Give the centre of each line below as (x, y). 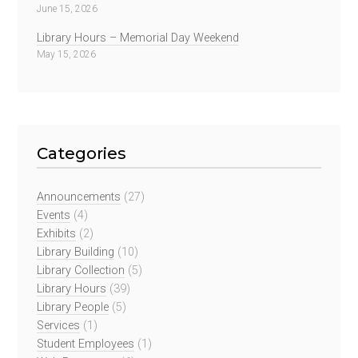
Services (59, 325)
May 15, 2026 (67, 54)
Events (54, 215)
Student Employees (86, 344)
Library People (73, 307)
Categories (82, 153)
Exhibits (57, 233)
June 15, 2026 (68, 9)
